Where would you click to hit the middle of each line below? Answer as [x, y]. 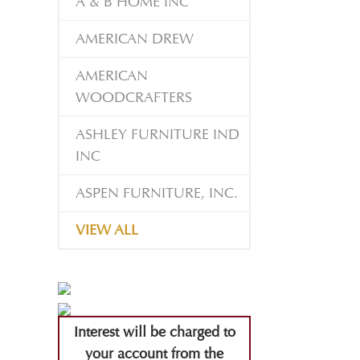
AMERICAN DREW [135, 39]
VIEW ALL [107, 231]
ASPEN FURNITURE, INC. [157, 194]
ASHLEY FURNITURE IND [157, 135]
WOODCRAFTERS [134, 98]
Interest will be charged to [154, 333]
